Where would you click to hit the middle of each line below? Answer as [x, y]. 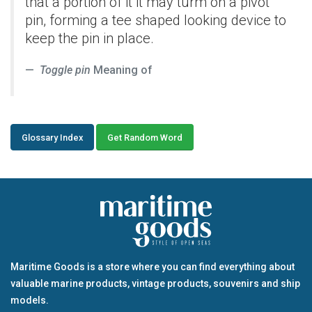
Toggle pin [65, 70]
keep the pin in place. [89, 38]
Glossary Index [52, 137]
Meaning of [122, 70]
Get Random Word [145, 137]
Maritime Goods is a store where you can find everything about [153, 267]
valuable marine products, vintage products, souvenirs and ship [155, 284]
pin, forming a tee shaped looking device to [156, 20]
